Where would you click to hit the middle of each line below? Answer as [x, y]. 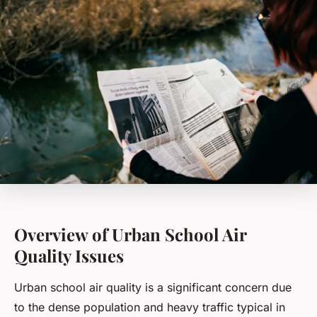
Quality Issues [69, 256]
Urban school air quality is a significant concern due [153, 288]
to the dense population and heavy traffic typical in [150, 307]
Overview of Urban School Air [130, 235]
